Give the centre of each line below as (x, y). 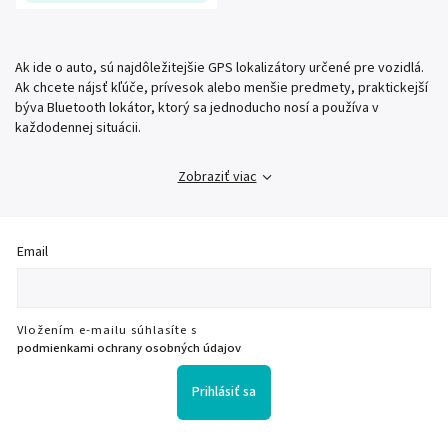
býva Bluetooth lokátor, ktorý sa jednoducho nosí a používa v (197, 108)
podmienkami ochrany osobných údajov (129, 347)
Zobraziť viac (217, 177)
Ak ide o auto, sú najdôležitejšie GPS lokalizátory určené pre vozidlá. (219, 68)
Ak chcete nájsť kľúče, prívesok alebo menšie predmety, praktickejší (221, 88)
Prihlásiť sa (224, 392)
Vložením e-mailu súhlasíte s (107, 329)
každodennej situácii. (78, 128)
